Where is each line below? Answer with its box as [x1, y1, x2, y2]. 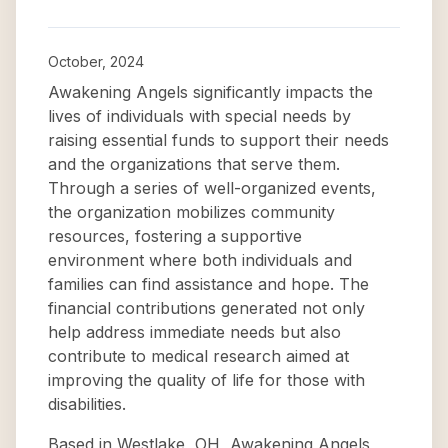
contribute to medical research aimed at [48, 346, 349, 366]
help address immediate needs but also [48, 322, 341, 342]
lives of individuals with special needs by [48, 106, 351, 126]
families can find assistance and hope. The [48, 274, 369, 294]
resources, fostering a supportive [48, 226, 302, 246]
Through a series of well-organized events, [48, 178, 376, 198]
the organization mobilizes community [48, 202, 335, 222]
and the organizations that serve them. [48, 154, 340, 174]
